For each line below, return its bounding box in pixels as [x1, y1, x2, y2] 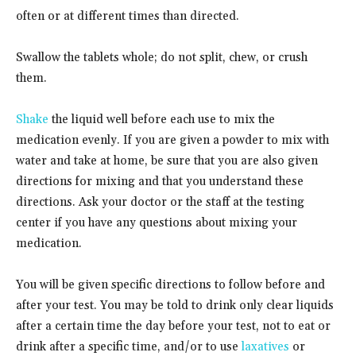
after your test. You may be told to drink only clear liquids [16, 297, 334, 313]
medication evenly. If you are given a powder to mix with [16, 132, 329, 148]
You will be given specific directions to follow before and [16, 277, 325, 292]
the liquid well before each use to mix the [48, 111, 275, 127]
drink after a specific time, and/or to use [16, 339, 242, 354]
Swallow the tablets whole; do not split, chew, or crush [16, 49, 308, 65]
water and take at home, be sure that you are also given [16, 153, 318, 168]
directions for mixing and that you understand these [16, 173, 304, 189]
